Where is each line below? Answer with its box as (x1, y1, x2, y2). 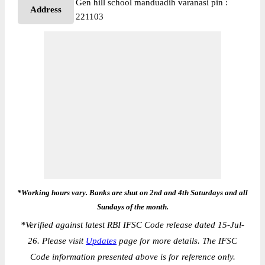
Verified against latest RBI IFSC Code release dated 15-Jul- (25, 220, 244, 230)
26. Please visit (28, 236, 86, 245)
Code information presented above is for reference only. (30, 252, 235, 261)
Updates (86, 236, 117, 245)
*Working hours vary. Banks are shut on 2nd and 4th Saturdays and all (17, 188, 248, 197)
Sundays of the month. (96, 202, 169, 211)
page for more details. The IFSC (117, 236, 237, 245)
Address (30, 5, 62, 14)
